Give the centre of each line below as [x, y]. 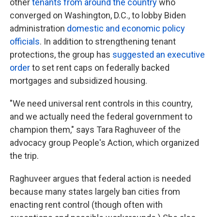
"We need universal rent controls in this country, [101, 103]
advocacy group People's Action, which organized [104, 143]
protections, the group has [61, 54]
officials [25, 41]
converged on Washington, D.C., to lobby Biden [98, 15]
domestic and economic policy [126, 28]
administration [38, 28]
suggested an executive [159, 54]
